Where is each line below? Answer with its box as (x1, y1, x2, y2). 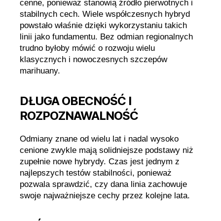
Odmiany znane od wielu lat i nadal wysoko (20, 134, 179, 144)
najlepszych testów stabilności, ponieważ (20, 168, 172, 178)
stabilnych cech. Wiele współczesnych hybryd (20, 9, 190, 19)
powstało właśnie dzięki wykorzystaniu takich (20, 21, 187, 31)
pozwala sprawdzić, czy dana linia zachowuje (20, 180, 187, 189)
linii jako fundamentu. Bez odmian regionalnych (20, 32, 193, 42)
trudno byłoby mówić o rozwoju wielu (20, 43, 155, 53)
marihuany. (20, 66, 60, 76)
